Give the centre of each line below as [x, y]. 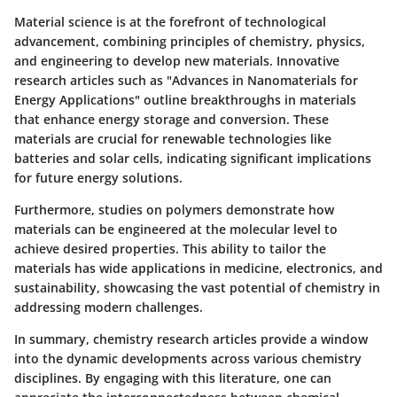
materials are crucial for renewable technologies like [173, 139]
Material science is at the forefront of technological [170, 22]
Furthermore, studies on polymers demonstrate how [174, 210]
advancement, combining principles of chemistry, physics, [190, 42]
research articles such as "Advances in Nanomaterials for [186, 81]
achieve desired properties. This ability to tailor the [170, 249]
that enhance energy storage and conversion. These [171, 120]
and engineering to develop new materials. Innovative [177, 61]
